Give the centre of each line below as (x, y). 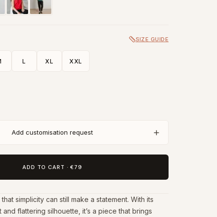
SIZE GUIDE (152, 39)
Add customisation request (52, 132)
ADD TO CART (44, 167)
